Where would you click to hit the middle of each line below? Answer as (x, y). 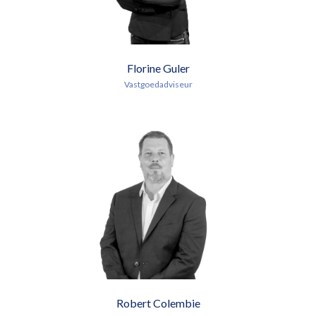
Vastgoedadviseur (158, 84)
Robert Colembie (158, 303)
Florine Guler (158, 68)
